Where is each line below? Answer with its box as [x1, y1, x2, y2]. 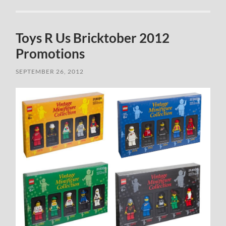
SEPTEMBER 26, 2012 [16, 68, 84, 76]
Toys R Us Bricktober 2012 [16, 30, 170, 46]
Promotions [16, 45, 85, 62]
